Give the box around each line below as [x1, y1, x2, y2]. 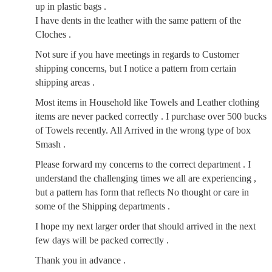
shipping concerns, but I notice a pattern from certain [35, 63, 236, 73]
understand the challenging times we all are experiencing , [35, 173, 256, 183]
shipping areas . [35, 77, 95, 87]
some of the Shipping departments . [35, 201, 170, 211]
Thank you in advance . [35, 255, 126, 265]
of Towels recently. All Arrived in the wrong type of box [35, 125, 251, 135]
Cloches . [35, 29, 71, 39]
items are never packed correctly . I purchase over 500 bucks [35, 111, 267, 121]
